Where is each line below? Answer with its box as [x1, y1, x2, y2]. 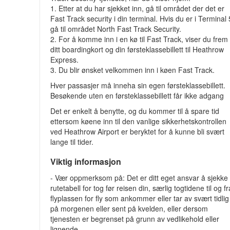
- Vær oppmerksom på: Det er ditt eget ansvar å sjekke [50, 172, 228, 183]
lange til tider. [50, 137, 94, 147]
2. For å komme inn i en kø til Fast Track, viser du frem [50, 34, 228, 44]
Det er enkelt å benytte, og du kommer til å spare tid [50, 106, 220, 116]
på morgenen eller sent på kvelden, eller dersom [50, 203, 208, 214]
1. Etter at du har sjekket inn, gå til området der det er [50, 3, 225, 13]
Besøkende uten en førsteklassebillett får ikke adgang [50, 90, 224, 101]
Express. [50, 54, 79, 65]
